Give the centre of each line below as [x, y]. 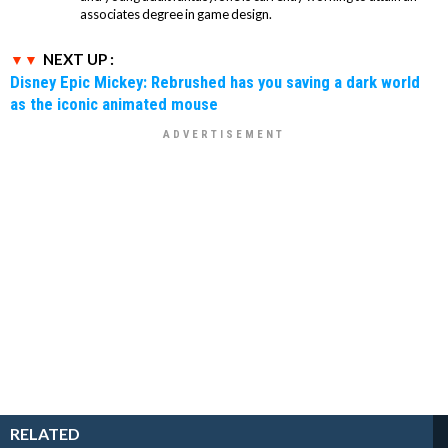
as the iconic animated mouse [114, 104]
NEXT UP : [78, 59]
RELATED [45, 434]
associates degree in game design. [176, 14]
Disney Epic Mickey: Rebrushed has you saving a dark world [215, 82]
